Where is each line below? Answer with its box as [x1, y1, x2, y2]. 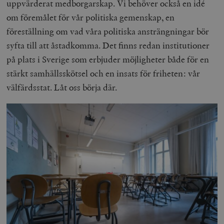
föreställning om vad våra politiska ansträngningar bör [6, 25, 209, 37]
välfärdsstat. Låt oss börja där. [6, 81, 117, 93]
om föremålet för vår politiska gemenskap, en [6, 11, 175, 23]
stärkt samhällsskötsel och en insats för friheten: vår [6, 67, 200, 79]
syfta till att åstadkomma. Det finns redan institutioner [6, 39, 210, 51]
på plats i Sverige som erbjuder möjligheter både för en [6, 53, 209, 65]
